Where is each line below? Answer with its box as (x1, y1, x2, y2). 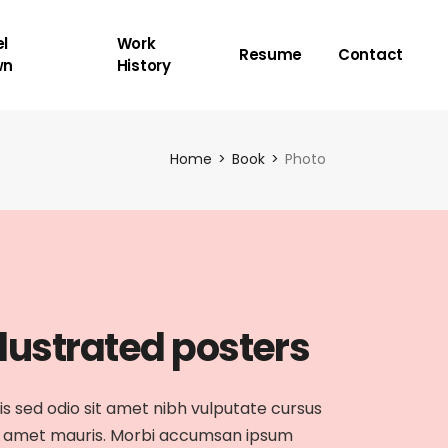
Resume (238, 44, 303, 65)
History (116, 55, 171, 76)
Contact (338, 44, 403, 65)
